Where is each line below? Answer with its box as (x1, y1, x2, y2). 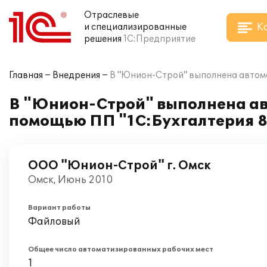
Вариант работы (28, 204, 91, 212)
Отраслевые (84, 10, 139, 20)
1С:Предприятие (123, 34, 195, 44)
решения (84, 34, 122, 44)
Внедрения (52, 70, 100, 80)
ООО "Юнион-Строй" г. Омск (28, 159, 211, 173)
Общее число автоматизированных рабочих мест (28, 246, 213, 253)
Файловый (28, 216, 80, 228)
